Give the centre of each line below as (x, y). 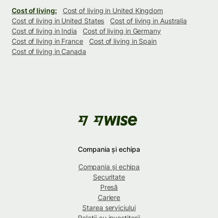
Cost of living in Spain (123, 41)
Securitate (109, 177)
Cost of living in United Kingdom (113, 10)
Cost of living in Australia (149, 20)
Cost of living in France (47, 41)
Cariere (109, 197)
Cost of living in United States (58, 20)
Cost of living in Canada (49, 51)
